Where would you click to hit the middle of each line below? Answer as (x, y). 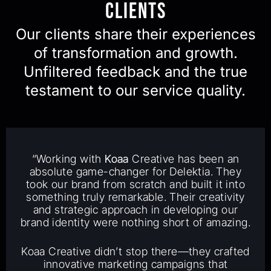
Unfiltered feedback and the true (135, 71)
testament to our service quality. (135, 90)
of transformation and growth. (135, 53)
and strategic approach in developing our (135, 209)
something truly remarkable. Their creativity (135, 197)
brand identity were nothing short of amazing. (135, 222)
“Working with (68, 158)
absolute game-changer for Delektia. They (135, 171)
